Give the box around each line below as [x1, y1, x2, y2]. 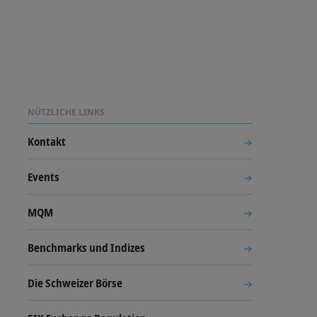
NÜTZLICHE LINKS [28, 105, 105, 118]
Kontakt [28, 134, 66, 150]
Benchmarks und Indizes [28, 240, 145, 256]
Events [28, 169, 59, 185]
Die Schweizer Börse [28, 275, 122, 292]
